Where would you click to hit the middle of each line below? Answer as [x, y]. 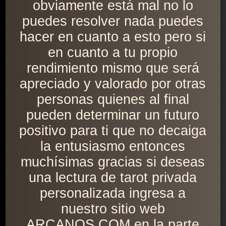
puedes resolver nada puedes [113, 21]
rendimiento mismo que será [113, 68]
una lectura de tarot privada [113, 178]
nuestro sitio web [113, 209]
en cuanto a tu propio [113, 53]
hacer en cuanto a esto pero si [113, 37]
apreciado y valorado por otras [113, 84]
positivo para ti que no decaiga [113, 131]
